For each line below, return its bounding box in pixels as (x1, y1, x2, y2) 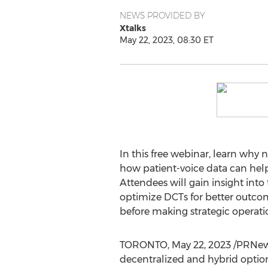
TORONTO (119, 239, 167, 251)
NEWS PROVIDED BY (119, 10, 205, 21)
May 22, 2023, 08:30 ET (119, 35, 214, 45)
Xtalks (119, 23, 146, 33)
